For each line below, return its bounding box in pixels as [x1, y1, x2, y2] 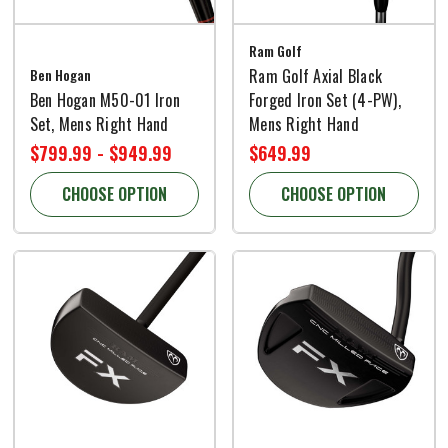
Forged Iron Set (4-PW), [249, 87, 401, 112]
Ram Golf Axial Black [249, 63, 382, 88]
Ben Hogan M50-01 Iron [29, 87, 180, 112]
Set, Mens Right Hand [29, 111, 169, 136]
